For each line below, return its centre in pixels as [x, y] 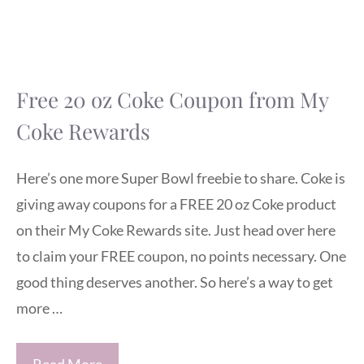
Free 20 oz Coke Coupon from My [172, 100]
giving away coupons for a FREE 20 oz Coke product [176, 204]
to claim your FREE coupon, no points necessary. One [181, 256]
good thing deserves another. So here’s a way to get [175, 282]
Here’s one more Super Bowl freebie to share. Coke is [181, 178]
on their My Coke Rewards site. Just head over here [176, 230]
